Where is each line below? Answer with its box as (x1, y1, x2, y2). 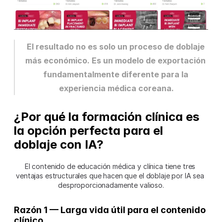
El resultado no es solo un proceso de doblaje (26, 42, 205, 52)
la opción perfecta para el (14, 123, 163, 138)
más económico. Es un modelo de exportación (25, 55, 206, 66)
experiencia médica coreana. (59, 83, 174, 94)
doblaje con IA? (14, 137, 104, 152)
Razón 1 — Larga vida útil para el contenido (14, 205, 206, 216)
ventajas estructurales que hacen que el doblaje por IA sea (16, 171, 204, 180)
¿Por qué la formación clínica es (14, 110, 199, 124)
